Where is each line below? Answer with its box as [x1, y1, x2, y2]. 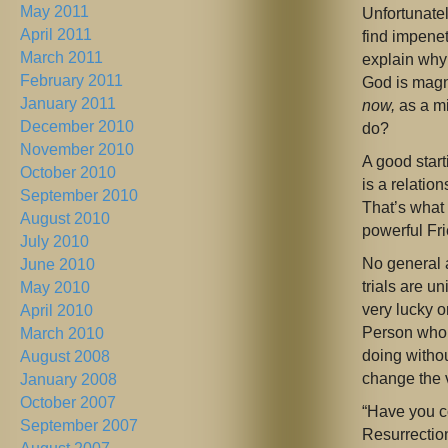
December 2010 [20, 118, 134, 136]
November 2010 [20, 141, 134, 159]
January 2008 [20, 371, 117, 389]
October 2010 [20, 164, 116, 182]
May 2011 [20, 3, 89, 21]
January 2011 [20, 95, 116, 113]
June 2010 [20, 256, 95, 274]
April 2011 [20, 26, 92, 44]
